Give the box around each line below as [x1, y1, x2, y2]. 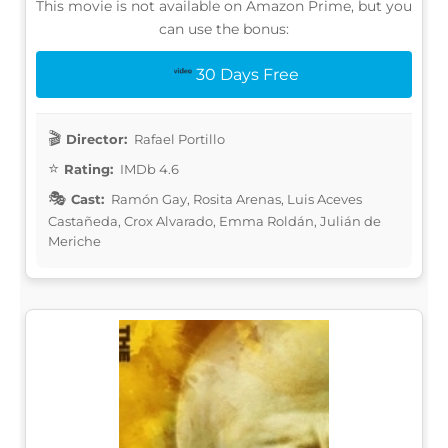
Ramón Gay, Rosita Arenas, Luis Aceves [108, 190, 362, 207]
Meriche [48, 232, 101, 249]
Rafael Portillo [131, 130, 225, 147]
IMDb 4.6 [117, 160, 179, 177]
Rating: [64, 160, 113, 177]
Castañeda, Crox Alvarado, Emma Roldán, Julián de [48, 212, 381, 229]
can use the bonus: [159, 19, 289, 38]
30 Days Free [195, 64, 299, 84]
